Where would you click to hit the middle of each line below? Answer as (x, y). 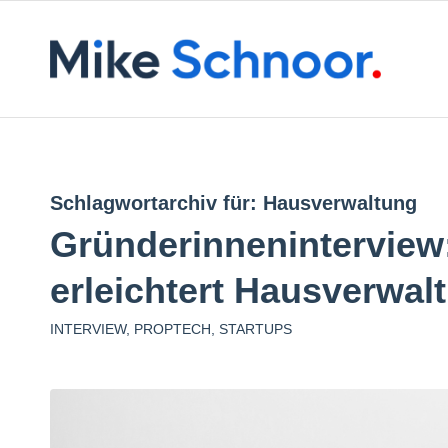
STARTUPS (255, 329)
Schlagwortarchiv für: (156, 203)
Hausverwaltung (340, 203)
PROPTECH (172, 329)
